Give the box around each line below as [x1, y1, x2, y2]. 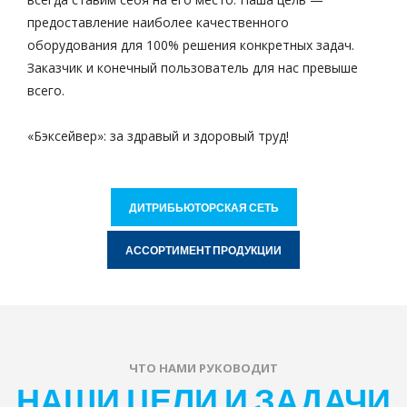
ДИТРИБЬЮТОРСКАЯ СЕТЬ [128, 201, 279, 213]
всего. [27, 82, 65, 99]
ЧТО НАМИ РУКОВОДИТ [129, 360, 278, 376]
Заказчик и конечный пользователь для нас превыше [27, 59, 358, 76]
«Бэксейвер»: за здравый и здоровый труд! [27, 127, 289, 144]
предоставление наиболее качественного [27, 14, 289, 31]
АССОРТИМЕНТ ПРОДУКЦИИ [125, 243, 282, 256]
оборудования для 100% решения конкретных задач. [27, 36, 354, 54]
